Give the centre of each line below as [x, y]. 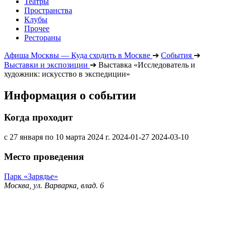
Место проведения [44, 156]
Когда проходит [38, 118]
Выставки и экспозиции [46, 65]
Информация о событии [70, 95]
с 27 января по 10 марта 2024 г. [57, 137]
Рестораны [43, 37]
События [176, 55]
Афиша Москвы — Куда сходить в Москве [77, 55]
